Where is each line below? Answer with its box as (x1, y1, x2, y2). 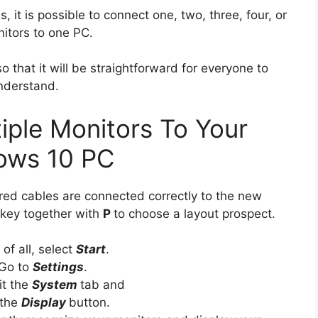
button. (69, 295, 110, 310)
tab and (80, 278, 125, 292)
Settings (32, 260, 84, 275)
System (32, 278, 80, 292)
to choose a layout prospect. (113, 206, 275, 221)
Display (21, 295, 69, 310)
